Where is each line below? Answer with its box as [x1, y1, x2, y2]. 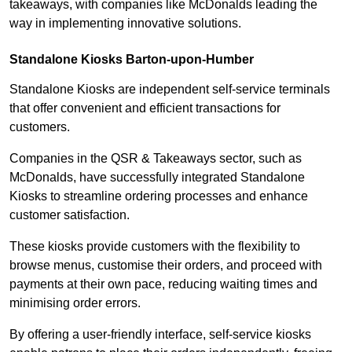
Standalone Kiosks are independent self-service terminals [9, 82, 330, 97]
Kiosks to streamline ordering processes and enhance [9, 189, 308, 203]
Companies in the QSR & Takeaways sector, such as [9, 152, 302, 166]
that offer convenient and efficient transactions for [9, 101, 280, 115]
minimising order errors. [9, 296, 141, 310]
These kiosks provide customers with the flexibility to [9, 240, 300, 254]
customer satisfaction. [9, 208, 130, 222]
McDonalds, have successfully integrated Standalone [9, 170, 305, 185]
